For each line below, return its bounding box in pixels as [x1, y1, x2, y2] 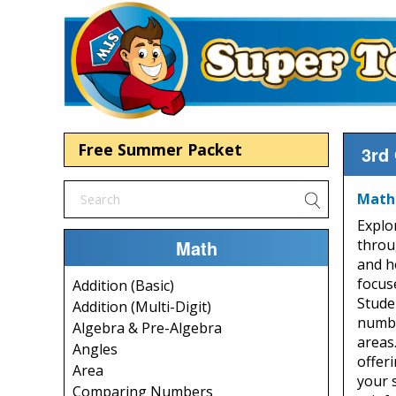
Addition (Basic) [72, 276, 174, 295]
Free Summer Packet [78, 139, 242, 160]
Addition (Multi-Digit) [72, 297, 211, 316]
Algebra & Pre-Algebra [72, 318, 222, 338]
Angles [72, 339, 118, 359]
